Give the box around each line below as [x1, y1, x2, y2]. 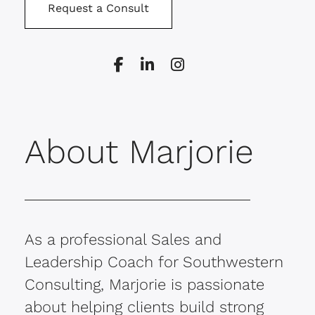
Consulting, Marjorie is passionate [25, 276, 264, 294]
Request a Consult [48, 1, 149, 15]
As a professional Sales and [25, 231, 221, 249]
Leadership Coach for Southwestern [25, 253, 283, 271]
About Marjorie [25, 131, 254, 172]
